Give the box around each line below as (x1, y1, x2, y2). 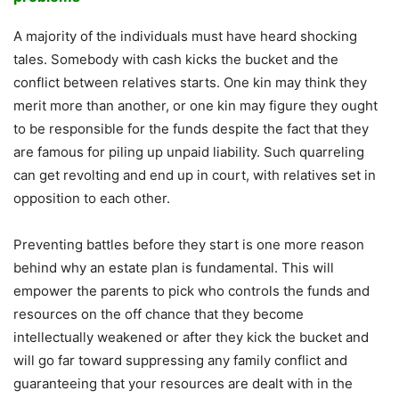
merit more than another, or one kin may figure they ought (13, 97, 378, 115)
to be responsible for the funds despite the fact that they (13, 120, 369, 138)
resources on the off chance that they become (13, 305, 304, 323)
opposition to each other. (13, 190, 170, 208)
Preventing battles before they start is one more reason (13, 236, 364, 254)
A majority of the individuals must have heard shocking (13, 28, 357, 45)
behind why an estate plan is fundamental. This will (13, 259, 334, 277)
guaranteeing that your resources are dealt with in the (13, 375, 353, 393)
